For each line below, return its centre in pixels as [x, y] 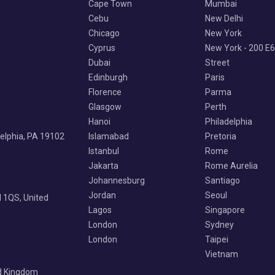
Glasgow [105, 107]
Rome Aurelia [231, 165]
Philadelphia [229, 121]
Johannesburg [117, 180]
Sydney [219, 224]
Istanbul [104, 151]
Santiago [223, 180]
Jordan [102, 195]
